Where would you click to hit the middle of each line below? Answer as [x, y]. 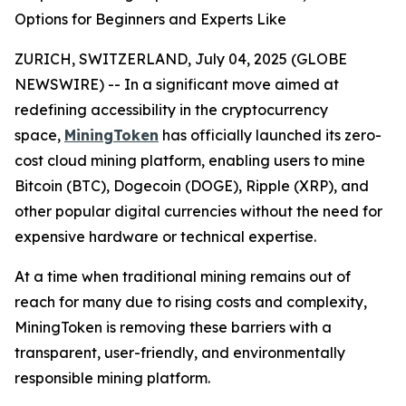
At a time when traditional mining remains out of [183, 276]
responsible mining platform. [112, 378]
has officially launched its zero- [270, 135]
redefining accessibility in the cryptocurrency [171, 110]
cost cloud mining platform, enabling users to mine [190, 160]
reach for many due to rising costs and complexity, [191, 302]
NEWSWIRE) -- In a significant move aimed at [177, 84]
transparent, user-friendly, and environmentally [180, 353]
